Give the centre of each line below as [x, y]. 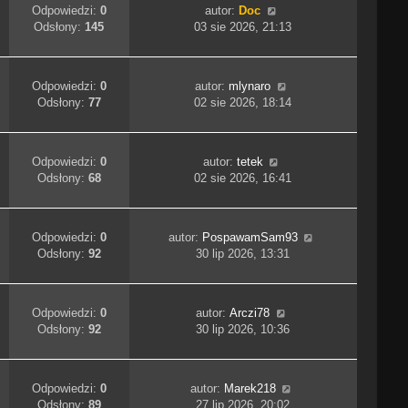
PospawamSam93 [250, 238]
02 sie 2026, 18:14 [243, 103]
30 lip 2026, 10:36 [243, 330]
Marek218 [250, 389]
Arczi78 [250, 313]
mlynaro [250, 87]
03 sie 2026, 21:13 [243, 27]
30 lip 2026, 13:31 [243, 254]
